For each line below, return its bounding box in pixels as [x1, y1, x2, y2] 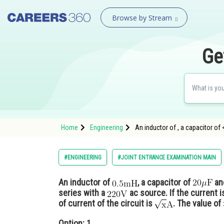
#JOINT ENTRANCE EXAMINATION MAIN [117, 154, 216, 161]
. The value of [173, 198, 223, 208]
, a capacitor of [137, 177, 192, 187]
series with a [58, 187, 107, 198]
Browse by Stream [111, 13, 172, 22]
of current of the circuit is [58, 198, 154, 208]
